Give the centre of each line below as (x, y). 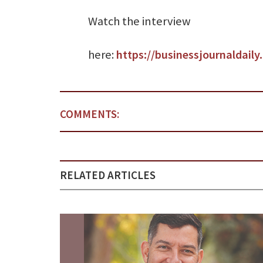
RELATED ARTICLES (108, 175)
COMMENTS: (90, 114)
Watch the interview (139, 21)
